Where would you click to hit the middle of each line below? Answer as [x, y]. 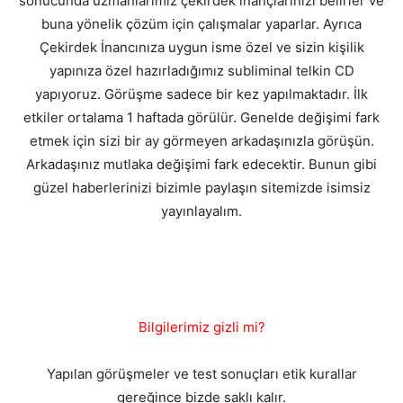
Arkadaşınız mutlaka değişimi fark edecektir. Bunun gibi [201, 165]
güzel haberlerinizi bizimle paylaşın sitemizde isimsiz [201, 188]
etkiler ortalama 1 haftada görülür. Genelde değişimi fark [201, 118]
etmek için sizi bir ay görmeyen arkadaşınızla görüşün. [201, 141]
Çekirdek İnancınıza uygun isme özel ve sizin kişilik [201, 48]
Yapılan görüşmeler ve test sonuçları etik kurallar [201, 374]
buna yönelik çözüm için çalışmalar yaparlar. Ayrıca [201, 24]
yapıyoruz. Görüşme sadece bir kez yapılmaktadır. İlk [201, 94]
